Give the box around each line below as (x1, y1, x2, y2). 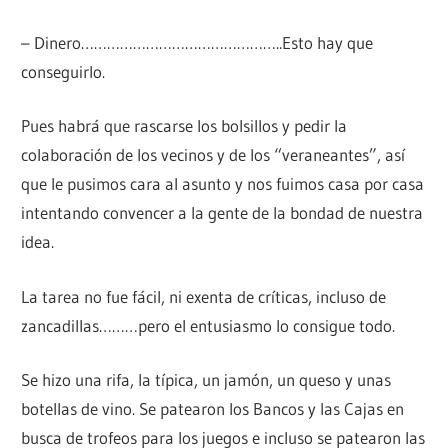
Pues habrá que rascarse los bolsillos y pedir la (21, 115, 348, 137)
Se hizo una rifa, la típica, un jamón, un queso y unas (21, 369, 392, 391)
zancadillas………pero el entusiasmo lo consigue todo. (21, 314, 396, 336)
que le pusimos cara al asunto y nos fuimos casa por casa (21, 173, 425, 195)
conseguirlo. (21, 60, 106, 82)
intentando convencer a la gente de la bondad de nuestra (21, 202, 424, 224)
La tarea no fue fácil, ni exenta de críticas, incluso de (21, 285, 387, 307)
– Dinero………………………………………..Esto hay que (21, 31, 374, 53)
